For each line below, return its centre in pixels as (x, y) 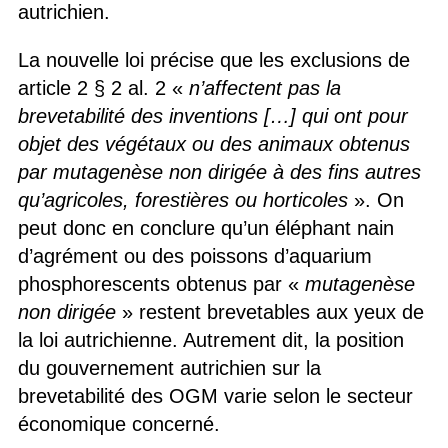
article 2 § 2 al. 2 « (103, 87)
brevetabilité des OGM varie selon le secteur (215, 395)
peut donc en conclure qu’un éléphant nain (205, 227)
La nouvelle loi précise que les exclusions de (213, 59)
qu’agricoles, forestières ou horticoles (182, 199)
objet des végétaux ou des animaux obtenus (213, 143)
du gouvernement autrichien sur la (169, 367)
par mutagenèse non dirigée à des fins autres (219, 171)
